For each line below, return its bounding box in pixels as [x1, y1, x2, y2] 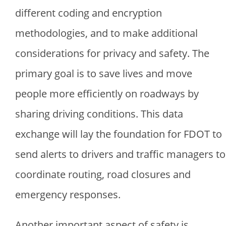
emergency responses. [15, 188, 121, 201]
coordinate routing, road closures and [15, 167, 191, 181]
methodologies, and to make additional [15, 26, 198, 40]
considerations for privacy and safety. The [15, 46, 209, 60]
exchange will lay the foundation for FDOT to [15, 127, 222, 141]
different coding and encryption [15, 6, 162, 20]
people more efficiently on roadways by [15, 87, 199, 100]
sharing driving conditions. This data [15, 107, 183, 121]
